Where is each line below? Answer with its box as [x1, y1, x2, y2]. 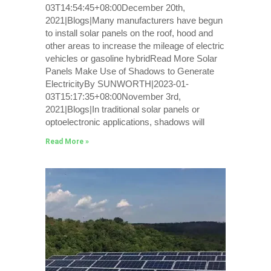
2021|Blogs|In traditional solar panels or [45, 104, 200, 115]
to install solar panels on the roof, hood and [45, 28, 213, 39]
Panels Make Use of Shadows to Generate [45, 66, 214, 77]
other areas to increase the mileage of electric [45, 41, 224, 51]
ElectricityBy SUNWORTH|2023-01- [45, 79, 189, 90]
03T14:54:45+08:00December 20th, [45, 2, 185, 13]
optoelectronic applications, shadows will [45, 117, 204, 128]
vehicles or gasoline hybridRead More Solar [45, 53, 217, 64]
